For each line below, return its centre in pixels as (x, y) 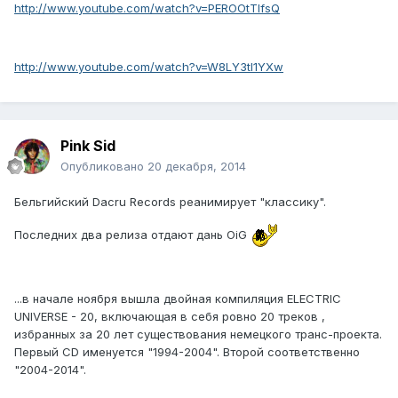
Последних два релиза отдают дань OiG (132, 234)
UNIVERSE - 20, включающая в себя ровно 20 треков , (170, 317)
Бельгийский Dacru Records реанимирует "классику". (170, 202)
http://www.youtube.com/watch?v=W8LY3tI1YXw (149, 67)
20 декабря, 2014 (197, 167)
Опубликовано (104, 167)
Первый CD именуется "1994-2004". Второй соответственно (187, 352)
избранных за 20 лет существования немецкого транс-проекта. (198, 334)
